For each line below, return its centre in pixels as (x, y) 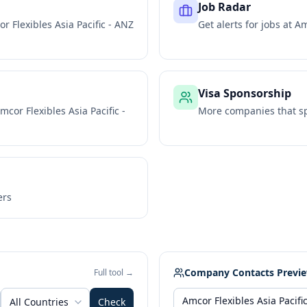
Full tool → (114, 272)
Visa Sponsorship (245, 93)
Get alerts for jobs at (246, 24)
